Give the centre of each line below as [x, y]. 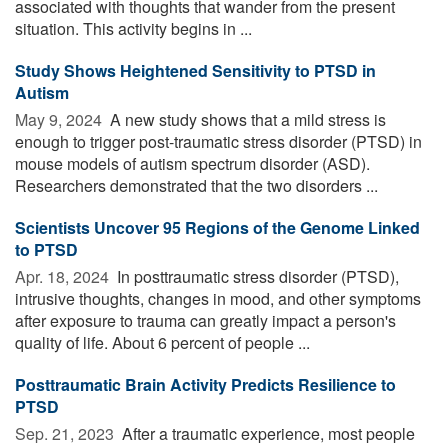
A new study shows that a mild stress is [246, 119]
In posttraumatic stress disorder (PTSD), [256, 276]
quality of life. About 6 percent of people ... [162, 342]
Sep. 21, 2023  [66, 433]
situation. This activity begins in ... [133, 28]
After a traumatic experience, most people [266, 433]
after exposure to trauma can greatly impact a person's [205, 320]
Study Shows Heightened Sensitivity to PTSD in [195, 70]
